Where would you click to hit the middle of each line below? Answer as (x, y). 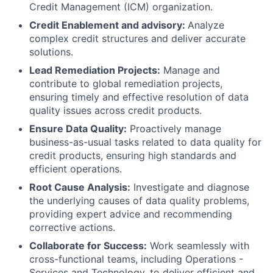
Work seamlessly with (198, 246)
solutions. (51, 52)
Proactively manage (174, 129)
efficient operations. (76, 169)
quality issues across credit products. (115, 110)
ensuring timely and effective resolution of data (139, 97)
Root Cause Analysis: (80, 187)
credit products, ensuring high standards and (133, 155)
